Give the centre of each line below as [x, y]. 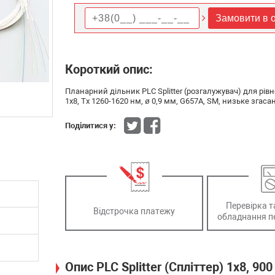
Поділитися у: [91, 126]
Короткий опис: [109, 69]
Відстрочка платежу [134, 211]
